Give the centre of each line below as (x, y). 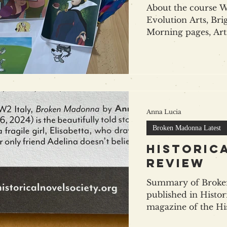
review (176, 163)
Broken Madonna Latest (187, 128)
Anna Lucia (164, 112)
